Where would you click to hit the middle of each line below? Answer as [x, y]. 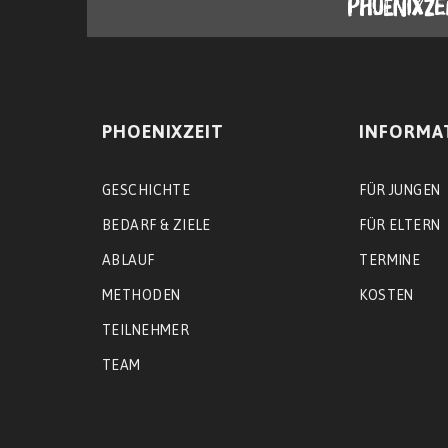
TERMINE [390, 259]
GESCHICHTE [146, 189]
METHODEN [141, 294]
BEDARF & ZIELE [156, 224]
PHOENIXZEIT [163, 131]
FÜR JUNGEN [400, 189]
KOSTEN [386, 294]
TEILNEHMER [146, 329]
